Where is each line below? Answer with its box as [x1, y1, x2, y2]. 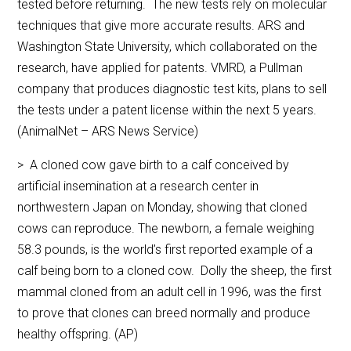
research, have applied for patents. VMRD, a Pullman [17, 60, 303, 76]
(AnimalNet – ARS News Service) [17, 124, 199, 139]
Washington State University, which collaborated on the [17, 39, 318, 55]
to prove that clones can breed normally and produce [17, 306, 311, 321]
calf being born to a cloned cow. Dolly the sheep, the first [17, 263, 332, 279]
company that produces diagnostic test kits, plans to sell [17, 81, 327, 97]
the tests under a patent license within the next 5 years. [17, 103, 317, 118]
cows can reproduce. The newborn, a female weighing [17, 221, 315, 237]
